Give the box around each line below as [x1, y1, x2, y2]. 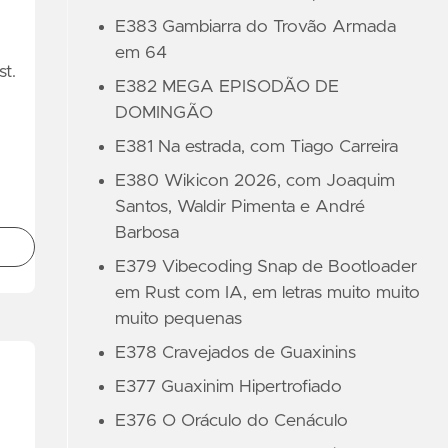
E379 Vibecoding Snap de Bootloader [115, 258, 418, 276]
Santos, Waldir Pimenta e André [115, 198, 366, 216]
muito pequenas [115, 310, 243, 328]
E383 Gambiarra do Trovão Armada [115, 18, 397, 36]
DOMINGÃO [115, 104, 214, 122]
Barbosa [115, 224, 180, 242]
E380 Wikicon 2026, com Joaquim [115, 172, 396, 190]
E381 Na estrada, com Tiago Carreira [115, 138, 399, 156]
